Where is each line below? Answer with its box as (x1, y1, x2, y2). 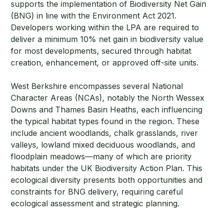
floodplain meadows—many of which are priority (11, 151, 192, 161)
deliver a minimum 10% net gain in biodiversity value (11, 34, 204, 44)
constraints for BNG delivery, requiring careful (11, 186, 183, 197)
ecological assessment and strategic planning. (11, 198, 180, 208)
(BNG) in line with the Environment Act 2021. (11, 10, 177, 21)
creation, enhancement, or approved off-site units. (11, 57, 199, 67)
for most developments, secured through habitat (11, 45, 192, 56)
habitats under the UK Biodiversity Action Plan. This (11, 163, 203, 173)
